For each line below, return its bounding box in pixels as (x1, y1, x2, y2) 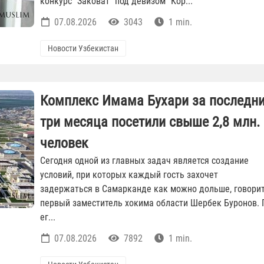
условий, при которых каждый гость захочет (40, 169, 218, 181)
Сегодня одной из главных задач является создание (40, 155, 249, 167)
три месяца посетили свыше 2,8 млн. (40, 114, 260, 131)
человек (40, 135, 88, 152)
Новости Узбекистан (48, 44, 118, 54)
